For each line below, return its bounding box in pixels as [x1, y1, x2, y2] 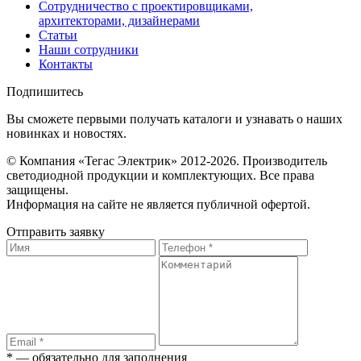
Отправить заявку [6, 225, 105, 239]
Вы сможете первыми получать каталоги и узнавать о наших [6, 112, 342, 127]
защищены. [6, 183, 68, 197]
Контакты [39, 57, 93, 72]
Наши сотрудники [39, 43, 139, 57]
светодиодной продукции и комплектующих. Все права [6, 168, 314, 183]
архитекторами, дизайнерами [39, 14, 200, 28]
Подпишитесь [6, 85, 83, 99]
